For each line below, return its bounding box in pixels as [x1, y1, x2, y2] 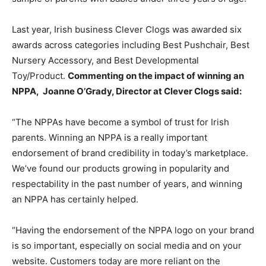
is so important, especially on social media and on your [12, 240, 242, 251]
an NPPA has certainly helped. [12, 194, 143, 205]
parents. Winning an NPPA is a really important [12, 132, 207, 143]
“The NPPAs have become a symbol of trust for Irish [12, 116, 229, 128]
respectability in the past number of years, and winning [12, 178, 242, 189]
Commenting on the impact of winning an [68, 70, 244, 81]
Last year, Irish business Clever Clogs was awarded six [12, 24, 242, 35]
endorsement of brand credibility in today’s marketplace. [12, 147, 248, 159]
